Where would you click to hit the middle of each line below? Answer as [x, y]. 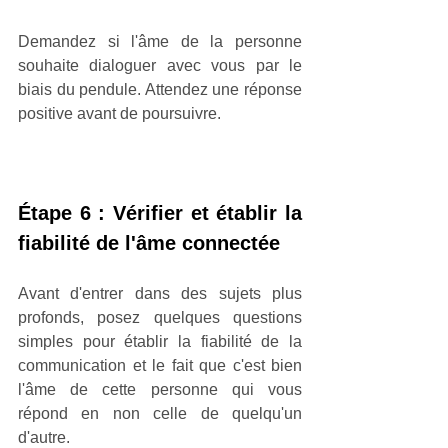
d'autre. [46, 437]
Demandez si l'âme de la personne [160, 41]
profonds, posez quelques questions [160, 317]
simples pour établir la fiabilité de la [160, 341]
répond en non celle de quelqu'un [160, 413]
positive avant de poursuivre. [119, 113]
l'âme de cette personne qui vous [160, 389]
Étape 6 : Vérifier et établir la [160, 212]
